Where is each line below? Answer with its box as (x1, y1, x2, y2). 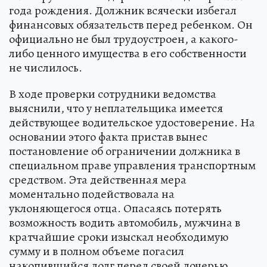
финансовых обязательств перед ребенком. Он (9, 16, 253, 33)
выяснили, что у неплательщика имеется (9, 100, 223, 116)
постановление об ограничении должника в (9, 142, 240, 159)
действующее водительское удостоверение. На (9, 114, 255, 131)
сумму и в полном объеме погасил (9, 243, 184, 259)
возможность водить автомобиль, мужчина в (9, 214, 240, 231)
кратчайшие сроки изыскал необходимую (9, 228, 228, 245)
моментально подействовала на (9, 185, 175, 202)
